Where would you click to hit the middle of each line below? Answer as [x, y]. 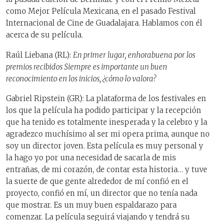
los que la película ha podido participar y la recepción [104, 110]
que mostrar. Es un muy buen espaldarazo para [91, 205]
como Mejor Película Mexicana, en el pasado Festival [101, 11]
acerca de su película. [44, 35]
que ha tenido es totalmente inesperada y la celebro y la [107, 122]
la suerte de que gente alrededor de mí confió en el [97, 182]
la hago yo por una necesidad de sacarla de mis [91, 158]
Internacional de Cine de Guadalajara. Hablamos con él [104, 23]
